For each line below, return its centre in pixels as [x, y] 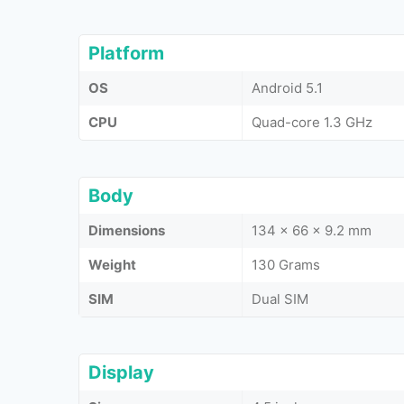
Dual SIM [280, 299]
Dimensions [127, 230]
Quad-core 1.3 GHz [312, 122]
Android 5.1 [287, 88]
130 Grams [286, 265]
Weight [112, 265]
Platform [126, 53]
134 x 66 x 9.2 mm [312, 230]
